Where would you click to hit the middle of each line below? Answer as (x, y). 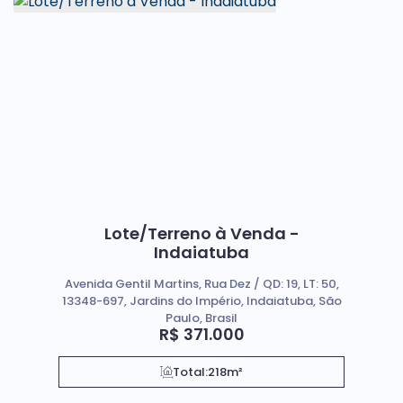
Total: (190, 372)
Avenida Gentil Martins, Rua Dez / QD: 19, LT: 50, (201, 284)
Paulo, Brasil (201, 318)
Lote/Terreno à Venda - (201, 233)
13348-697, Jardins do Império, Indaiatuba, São (201, 301)
